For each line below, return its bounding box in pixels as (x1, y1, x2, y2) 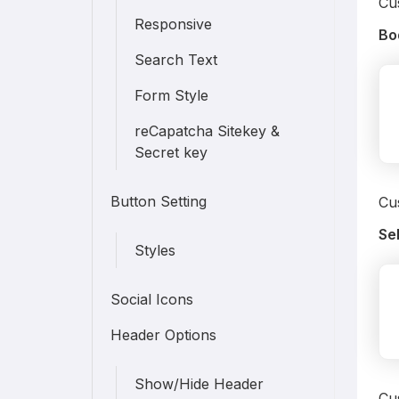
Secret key (134, 143, 208, 161)
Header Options (110, 326, 217, 344)
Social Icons (110, 290, 194, 308)
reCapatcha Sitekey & (134, 122, 281, 140)
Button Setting (110, 192, 208, 210)
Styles (134, 241, 176, 259)
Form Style (134, 86, 209, 104)
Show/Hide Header (134, 375, 265, 393)
